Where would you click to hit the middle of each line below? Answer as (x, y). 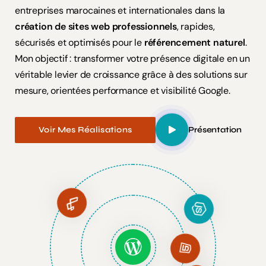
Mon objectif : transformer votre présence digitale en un (132, 59)
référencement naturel (194, 43)
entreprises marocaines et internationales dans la (120, 11)
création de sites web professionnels (96, 27)
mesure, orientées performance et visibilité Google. (123, 91)
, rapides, (196, 27)
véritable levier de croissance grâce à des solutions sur (131, 75)
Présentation (215, 130)
